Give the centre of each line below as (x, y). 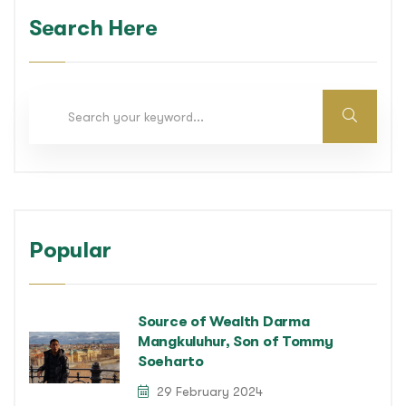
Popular (70, 251)
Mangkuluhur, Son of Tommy (236, 342)
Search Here (93, 29)
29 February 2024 (208, 392)
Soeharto (171, 362)
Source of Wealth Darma (224, 322)
